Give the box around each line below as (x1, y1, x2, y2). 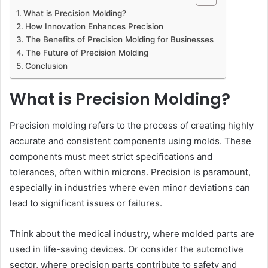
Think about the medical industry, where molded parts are (10, 228, 254, 240)
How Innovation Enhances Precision (25, 21, 163, 31)
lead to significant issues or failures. (10, 197, 162, 209)
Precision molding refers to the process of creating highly (10, 120, 254, 132)
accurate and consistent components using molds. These (10, 135, 251, 147)
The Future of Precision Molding (25, 47, 148, 57)
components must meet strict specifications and (10, 151, 212, 163)
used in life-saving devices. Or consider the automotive (10, 243, 243, 255)
